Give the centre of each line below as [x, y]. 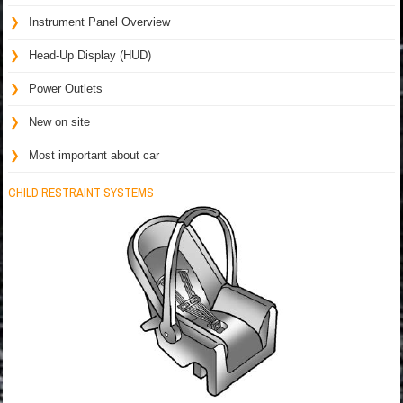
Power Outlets [66, 89]
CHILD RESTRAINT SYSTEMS [81, 193]
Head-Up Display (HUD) [90, 55]
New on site [59, 122]
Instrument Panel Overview [99, 22]
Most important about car [94, 155]
